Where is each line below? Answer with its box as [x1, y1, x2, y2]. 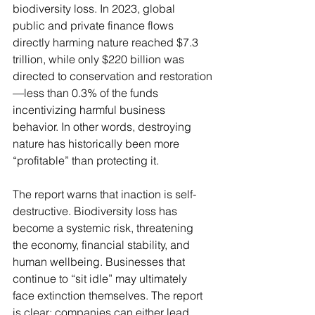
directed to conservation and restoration [13, 68, 212, 83]
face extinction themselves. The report [13, 288, 205, 302]
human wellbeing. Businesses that [13, 254, 188, 269]
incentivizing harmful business [13, 102, 168, 117]
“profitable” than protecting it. [13, 153, 159, 167]
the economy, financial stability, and [13, 237, 193, 252]
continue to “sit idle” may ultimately [13, 271, 190, 285]
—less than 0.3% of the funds [13, 85, 161, 100]
